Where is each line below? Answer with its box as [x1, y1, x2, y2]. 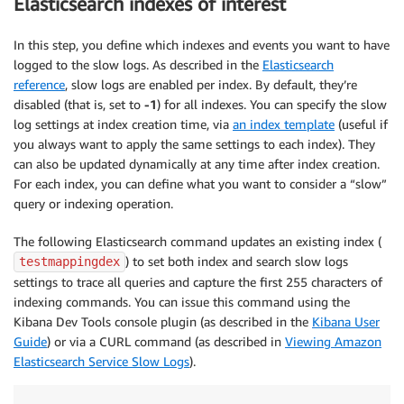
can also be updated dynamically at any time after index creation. [14, 155, 380, 171]
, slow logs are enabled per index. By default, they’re [65, 76, 357, 92]
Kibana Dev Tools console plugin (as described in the [14, 313, 312, 329]
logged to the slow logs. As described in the [14, 56, 262, 72]
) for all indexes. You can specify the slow [157, 96, 387, 112]
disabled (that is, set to [14, 96, 144, 112]
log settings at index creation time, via [14, 115, 233, 132]
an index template [233, 115, 335, 132]
